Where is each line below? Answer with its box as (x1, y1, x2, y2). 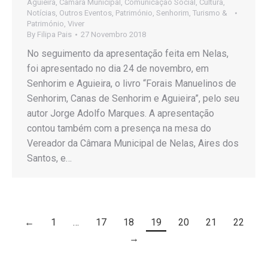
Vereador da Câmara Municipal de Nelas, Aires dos (27, 138, 239, 150)
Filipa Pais (37, 30, 72, 39)
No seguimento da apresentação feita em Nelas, (27, 48, 229, 60)
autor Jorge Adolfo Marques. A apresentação (27, 108, 214, 120)
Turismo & (193, 8, 227, 18)
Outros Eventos (59, 8, 112, 18)
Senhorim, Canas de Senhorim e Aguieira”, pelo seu (27, 93, 239, 105)
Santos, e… (27, 153, 72, 165)
